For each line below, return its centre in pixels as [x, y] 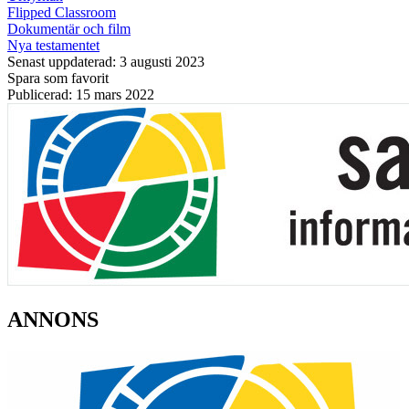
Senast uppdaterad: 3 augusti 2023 [106, 61]
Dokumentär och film [69, 28]
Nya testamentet [53, 45]
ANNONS [53, 319]
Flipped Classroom [62, 12]
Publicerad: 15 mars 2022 [81, 94]
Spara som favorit [58, 78]
